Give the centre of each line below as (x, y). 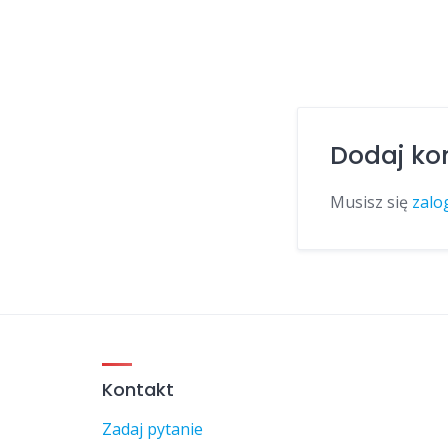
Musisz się (371, 201)
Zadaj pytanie (152, 428)
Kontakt (138, 389)
